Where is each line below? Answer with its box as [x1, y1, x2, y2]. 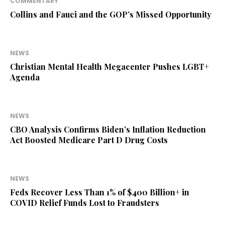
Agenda [10, 72, 40, 83]
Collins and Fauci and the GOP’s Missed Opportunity [10, 9, 211, 20]
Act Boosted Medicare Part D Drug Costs [10, 135, 168, 146]
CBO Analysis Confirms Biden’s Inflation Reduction [10, 124, 206, 135]
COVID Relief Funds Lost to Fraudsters [10, 197, 159, 208]
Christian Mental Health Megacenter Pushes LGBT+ [10, 61, 209, 72]
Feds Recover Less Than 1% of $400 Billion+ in [10, 187, 189, 198]
